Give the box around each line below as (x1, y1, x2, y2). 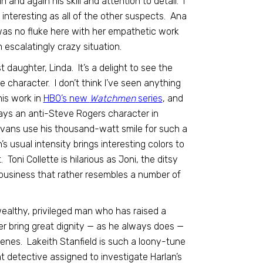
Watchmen (89, 93, 136, 104)
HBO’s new (43, 93, 90, 104)
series (135, 93, 163, 104)
